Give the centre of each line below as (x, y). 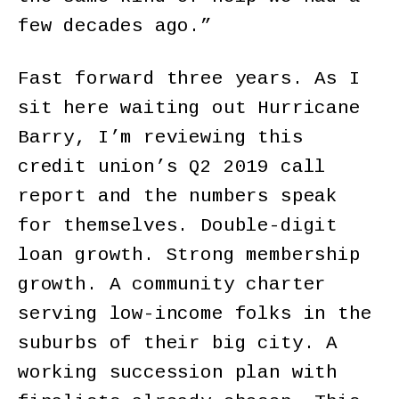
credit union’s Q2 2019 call (172, 167)
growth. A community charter (172, 284)
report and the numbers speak (178, 196)
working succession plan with (178, 372)
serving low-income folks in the (195, 313)
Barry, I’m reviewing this (161, 137)
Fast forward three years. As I (189, 78)
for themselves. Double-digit (178, 225)
